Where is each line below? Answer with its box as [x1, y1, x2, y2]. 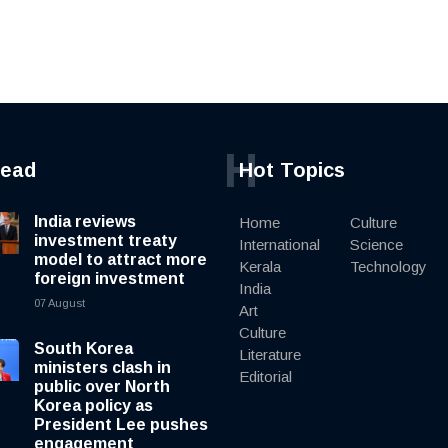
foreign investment [34, 270, 185, 288]
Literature [239, 346, 301, 364]
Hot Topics [239, 159, 345, 182]
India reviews [34, 213, 136, 231]
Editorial [239, 368, 292, 386]
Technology [350, 258, 427, 276]
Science [350, 236, 403, 254]
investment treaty [34, 232, 177, 250]
